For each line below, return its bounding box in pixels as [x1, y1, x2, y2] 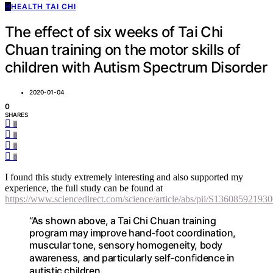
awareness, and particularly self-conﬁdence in [29, 251, 235, 264]
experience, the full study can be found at [5, 182, 163, 193]
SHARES [5, 110, 28, 118]
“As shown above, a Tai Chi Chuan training [29, 214, 216, 227]
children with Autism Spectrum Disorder [5, 58, 268, 76]
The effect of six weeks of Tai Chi [5, 23, 223, 41]
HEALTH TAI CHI [10, 2, 76, 11]
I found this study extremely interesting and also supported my [5, 171, 243, 182]
